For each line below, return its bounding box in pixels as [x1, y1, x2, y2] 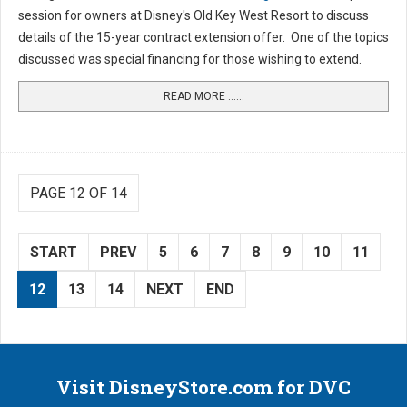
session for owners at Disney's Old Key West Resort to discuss [18, 8, 369, 24]
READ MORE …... [163, 90, 244, 104]
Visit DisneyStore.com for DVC [56, 374, 351, 401]
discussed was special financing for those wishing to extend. [18, 52, 362, 67]
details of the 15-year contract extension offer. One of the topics [18, 30, 389, 45]
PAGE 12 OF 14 [30, 184, 127, 203]
